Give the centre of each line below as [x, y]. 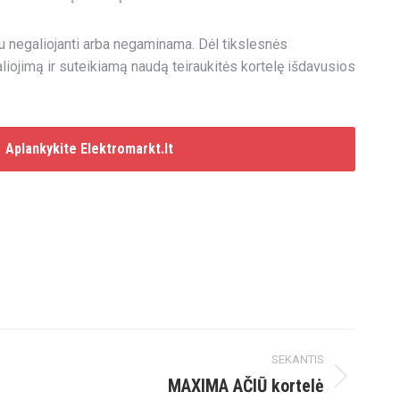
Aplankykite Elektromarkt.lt [89, 149]
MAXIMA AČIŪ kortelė [246, 386]
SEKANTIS [298, 359]
